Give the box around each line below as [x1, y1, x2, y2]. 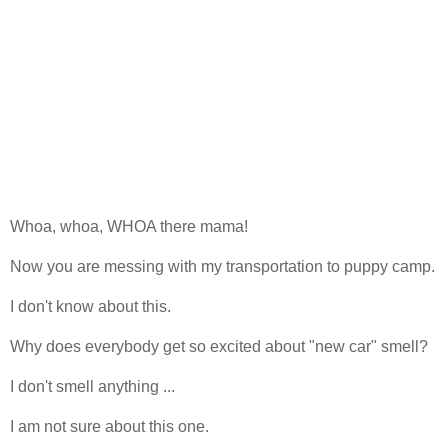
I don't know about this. [10, 297, 171, 315]
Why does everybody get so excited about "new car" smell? [10, 337, 428, 355]
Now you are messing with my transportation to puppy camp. [10, 257, 435, 275]
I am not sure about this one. [10, 417, 209, 435]
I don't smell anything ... [10, 377, 175, 395]
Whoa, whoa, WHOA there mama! [10, 217, 252, 235]
